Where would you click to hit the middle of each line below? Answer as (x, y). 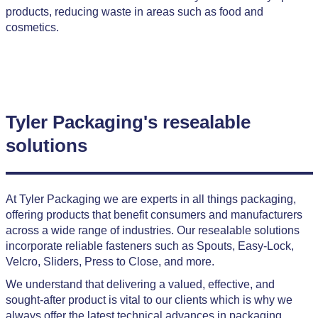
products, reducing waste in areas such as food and (134, 12)
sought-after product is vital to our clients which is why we (149, 300)
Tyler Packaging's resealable (128, 122)
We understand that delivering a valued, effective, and (140, 284)
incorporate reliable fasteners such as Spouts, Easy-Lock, (149, 246)
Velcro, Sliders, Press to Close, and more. (110, 262)
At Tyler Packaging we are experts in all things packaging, (150, 199)
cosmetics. (32, 27)
